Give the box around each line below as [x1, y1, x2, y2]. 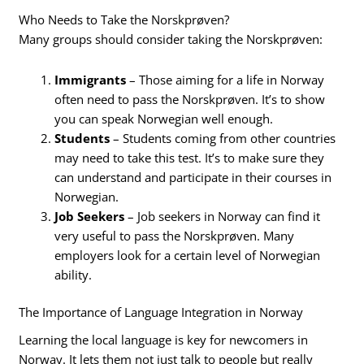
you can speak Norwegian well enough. [54, 110, 274, 127]
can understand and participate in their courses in [54, 168, 332, 185]
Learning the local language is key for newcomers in [19, 331, 309, 348]
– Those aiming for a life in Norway [126, 71, 325, 88]
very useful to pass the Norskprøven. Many [54, 227, 295, 244]
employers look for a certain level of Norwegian [54, 246, 321, 263]
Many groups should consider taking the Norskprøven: [19, 31, 323, 48]
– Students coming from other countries [110, 129, 336, 146]
